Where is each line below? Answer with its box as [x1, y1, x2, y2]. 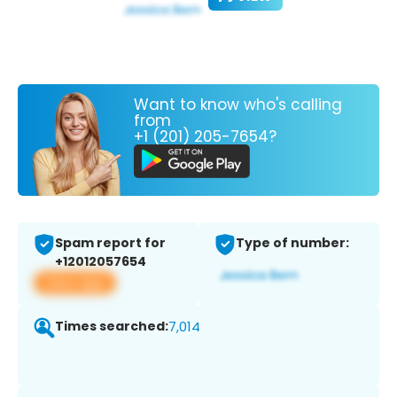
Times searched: [55, 317, 168, 336]
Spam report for [55, 234, 166, 253]
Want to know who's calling [134, 93, 342, 115]
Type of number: [236, 234, 349, 253]
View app [44, 273, 105, 292]
